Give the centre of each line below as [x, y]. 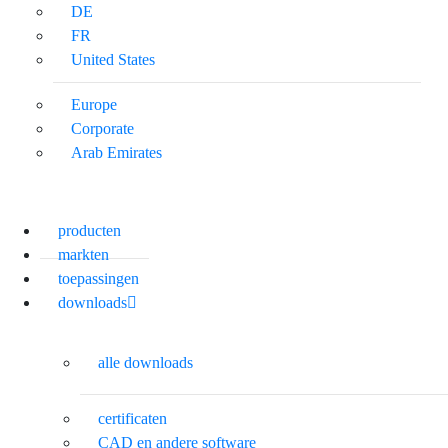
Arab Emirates [116, 152]
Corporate [102, 128]
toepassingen [98, 278]
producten [89, 230]
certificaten [132, 418]
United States [113, 59]
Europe [94, 104]
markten [83, 254]
